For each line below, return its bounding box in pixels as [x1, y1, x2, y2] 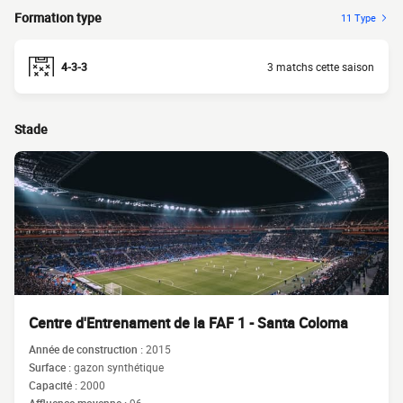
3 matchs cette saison [267, 59, 374, 74]
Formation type [14, 9, 102, 26]
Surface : [29, 360, 74, 374]
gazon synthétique [74, 360, 164, 374]
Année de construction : [29, 342, 146, 356]
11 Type [341, 11, 376, 24]
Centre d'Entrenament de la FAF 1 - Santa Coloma [29, 313, 348, 333]
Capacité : [29, 378, 80, 392]
